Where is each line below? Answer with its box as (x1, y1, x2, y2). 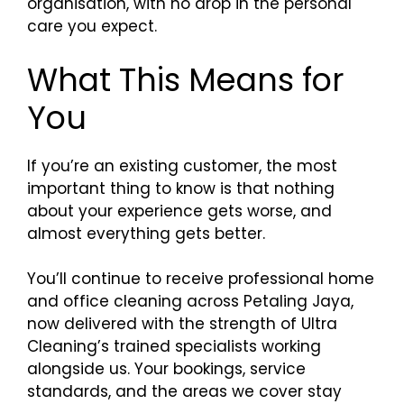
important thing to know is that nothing (27, 177, 335, 199)
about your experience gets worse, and (27, 199, 332, 222)
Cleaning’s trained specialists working (27, 335, 321, 357)
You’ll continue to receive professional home (27, 268, 374, 289)
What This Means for (27, 57, 344, 102)
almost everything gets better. (27, 222, 265, 244)
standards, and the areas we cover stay (27, 381, 342, 402)
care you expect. (27, 15, 157, 37)
